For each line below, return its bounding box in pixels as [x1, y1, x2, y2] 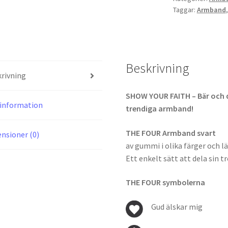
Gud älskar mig [151, 201, 203, 212]
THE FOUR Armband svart [126, 127, 216, 138]
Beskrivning [126, 60, 190, 77]
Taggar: [173, 5, 197, 15]
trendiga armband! [126, 103, 194, 113]
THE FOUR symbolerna [126, 177, 206, 188]
